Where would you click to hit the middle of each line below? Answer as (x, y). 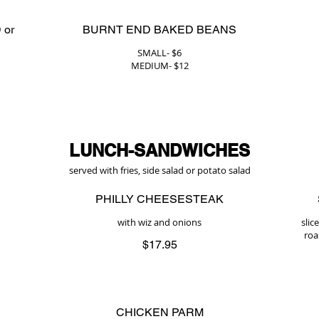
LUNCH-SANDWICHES (159, 150)
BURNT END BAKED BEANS (159, 30)
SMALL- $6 (159, 53)
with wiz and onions (159, 222)
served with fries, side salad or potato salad (159, 170)
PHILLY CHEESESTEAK (159, 199)
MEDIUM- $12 (159, 66)
